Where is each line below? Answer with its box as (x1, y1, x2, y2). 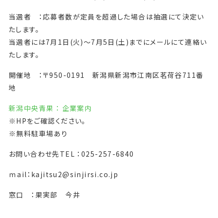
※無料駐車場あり (8, 128, 68, 138)
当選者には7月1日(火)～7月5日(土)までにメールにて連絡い (8, 36, 207, 47)
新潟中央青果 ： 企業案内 (8, 103, 92, 113)
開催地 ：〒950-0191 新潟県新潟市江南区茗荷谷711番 (8, 70, 204, 80)
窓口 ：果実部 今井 (8, 189, 80, 200)
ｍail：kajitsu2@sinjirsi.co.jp (8, 169, 119, 179)
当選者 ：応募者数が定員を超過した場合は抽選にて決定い (8, 11, 204, 21)
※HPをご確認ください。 (8, 115, 86, 126)
